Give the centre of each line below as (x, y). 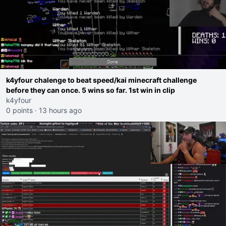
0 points (19, 110)
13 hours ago (60, 110)
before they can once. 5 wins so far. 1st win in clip (152, 90)
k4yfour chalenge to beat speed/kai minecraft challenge (101, 80)
